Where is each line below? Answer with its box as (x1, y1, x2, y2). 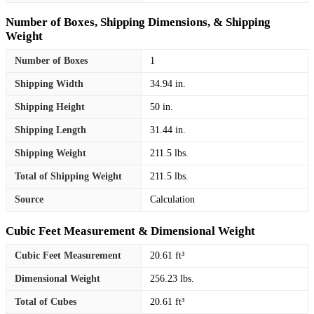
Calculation (150, 193, 195, 205)
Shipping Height (15, 101, 85, 112)
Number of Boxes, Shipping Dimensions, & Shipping (6, 15, 271, 29)
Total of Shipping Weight (15, 170, 122, 182)
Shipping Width (15, 78, 83, 89)
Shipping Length (15, 124, 86, 135)
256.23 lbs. (150, 273, 194, 284)
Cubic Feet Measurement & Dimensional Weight (6, 224, 255, 238)
